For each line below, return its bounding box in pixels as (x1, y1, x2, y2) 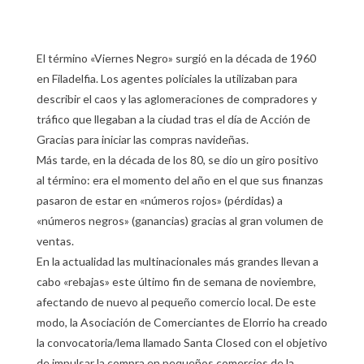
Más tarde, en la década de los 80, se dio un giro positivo (36, 152, 318, 167)
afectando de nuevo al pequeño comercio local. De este (36, 294, 316, 309)
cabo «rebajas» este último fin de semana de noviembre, (36, 274, 316, 288)
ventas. (36, 233, 74, 248)
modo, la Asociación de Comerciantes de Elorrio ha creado (36, 314, 327, 329)
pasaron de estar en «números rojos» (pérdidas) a (36, 193, 283, 207)
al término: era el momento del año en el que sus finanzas (36, 172, 323, 187)
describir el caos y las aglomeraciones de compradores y (36, 91, 317, 106)
